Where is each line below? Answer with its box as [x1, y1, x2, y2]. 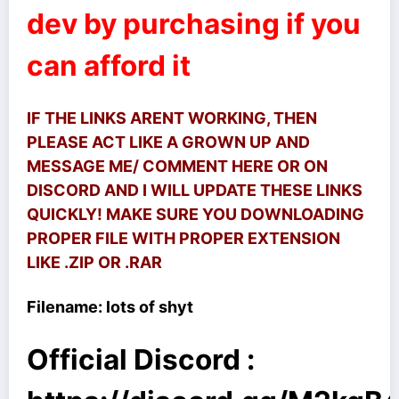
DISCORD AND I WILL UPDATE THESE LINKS [27, 181, 362, 200]
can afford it [27, 47, 191, 83]
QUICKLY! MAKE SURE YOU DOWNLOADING [27, 205, 364, 224]
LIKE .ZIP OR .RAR [27, 253, 162, 273]
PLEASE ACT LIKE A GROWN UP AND [27, 133, 310, 152]
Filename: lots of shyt [27, 297, 193, 316]
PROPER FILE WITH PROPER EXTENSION [27, 229, 340, 248]
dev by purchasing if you [27, 5, 361, 41]
